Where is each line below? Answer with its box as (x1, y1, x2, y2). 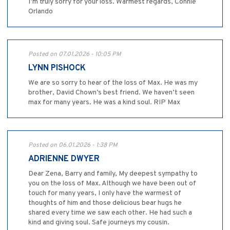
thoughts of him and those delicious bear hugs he (28, 198, 182, 207)
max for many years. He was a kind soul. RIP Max (28, 98, 180, 107)
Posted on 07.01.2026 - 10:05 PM (28, 50, 121, 59)
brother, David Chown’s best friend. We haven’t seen (28, 88, 195, 97)
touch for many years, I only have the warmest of (28, 188, 181, 198)
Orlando (28, 7, 53, 16)
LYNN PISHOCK (28, 63, 86, 73)
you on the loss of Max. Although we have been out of (28, 179, 196, 188)
